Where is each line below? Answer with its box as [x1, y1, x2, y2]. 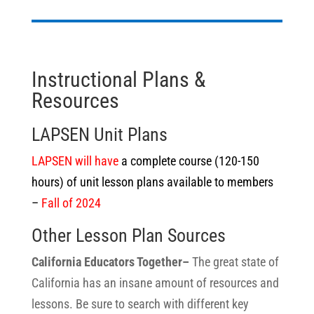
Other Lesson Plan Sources [31, 225, 226, 246]
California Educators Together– [31, 254, 192, 269]
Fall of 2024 [41, 196, 101, 210]
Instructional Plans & [31, 67, 205, 92]
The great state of [191, 254, 279, 269]
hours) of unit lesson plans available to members [31, 175, 273, 189]
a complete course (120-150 [118, 153, 259, 168]
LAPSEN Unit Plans [31, 124, 168, 145]
